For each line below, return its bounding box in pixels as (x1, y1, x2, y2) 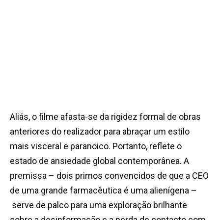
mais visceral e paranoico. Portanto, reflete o (10, 141, 182, 152)
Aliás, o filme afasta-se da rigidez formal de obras (10, 111, 201, 122)
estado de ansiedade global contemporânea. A (10, 156, 189, 166)
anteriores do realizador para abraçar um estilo (10, 126, 190, 137)
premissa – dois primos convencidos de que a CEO (10, 170, 209, 181)
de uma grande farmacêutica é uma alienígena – (10, 185, 197, 196)
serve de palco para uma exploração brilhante (10, 200, 187, 211)
